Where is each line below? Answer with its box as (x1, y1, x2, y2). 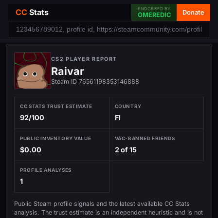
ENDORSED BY (138, 6, 171, 11)
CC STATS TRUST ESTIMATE (20, 103, 92, 109)
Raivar (51, 65, 84, 77)
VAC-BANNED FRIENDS (114, 135, 175, 141)
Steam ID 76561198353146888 (51, 78, 139, 85)
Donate (182, 8, 204, 16)
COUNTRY (114, 103, 142, 109)
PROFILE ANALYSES (20, 166, 72, 173)
